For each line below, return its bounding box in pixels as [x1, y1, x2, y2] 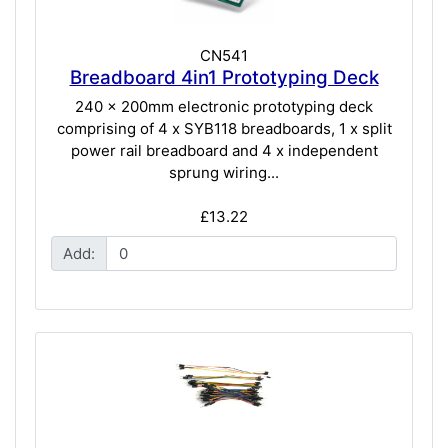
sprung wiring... [169, 163, 279, 183]
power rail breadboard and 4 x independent [70, 141, 378, 161]
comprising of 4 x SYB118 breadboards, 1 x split [56, 119, 392, 139]
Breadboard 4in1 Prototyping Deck [69, 65, 379, 89]
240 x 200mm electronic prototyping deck [75, 97, 373, 117]
